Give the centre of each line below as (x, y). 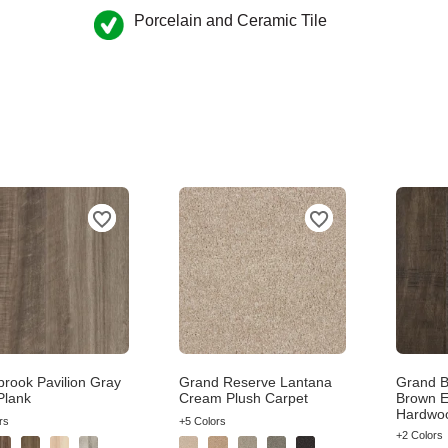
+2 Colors (419, 435)
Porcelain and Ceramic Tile (230, 20)
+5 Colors (202, 421)
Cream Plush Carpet (243, 398)
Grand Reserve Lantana (255, 382)
